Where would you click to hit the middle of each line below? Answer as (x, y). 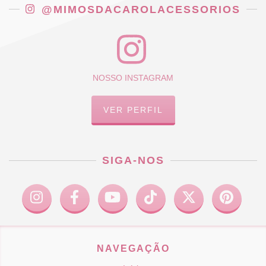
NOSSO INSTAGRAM (133, 78)
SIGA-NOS (133, 161)
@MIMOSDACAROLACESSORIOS (139, 9)
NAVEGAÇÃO (133, 249)
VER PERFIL (133, 110)
